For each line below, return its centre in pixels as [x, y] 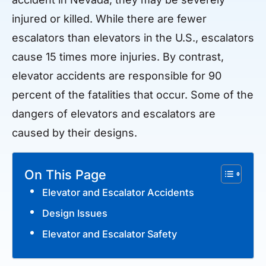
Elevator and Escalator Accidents [118, 192]
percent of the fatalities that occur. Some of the [133, 95]
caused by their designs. [75, 133]
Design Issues [75, 213]
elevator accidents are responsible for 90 [117, 76]
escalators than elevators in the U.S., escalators [133, 38]
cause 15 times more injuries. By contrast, [118, 57]
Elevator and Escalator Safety [110, 234]
